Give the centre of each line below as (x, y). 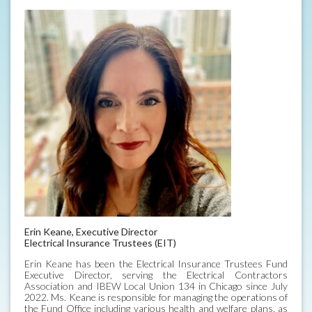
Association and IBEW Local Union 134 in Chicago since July (156, 286)
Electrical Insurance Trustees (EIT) (100, 242)
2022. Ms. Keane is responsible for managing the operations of (156, 297)
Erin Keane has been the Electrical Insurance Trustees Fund (156, 263)
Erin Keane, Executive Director (91, 231)
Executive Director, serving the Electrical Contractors (156, 274)
